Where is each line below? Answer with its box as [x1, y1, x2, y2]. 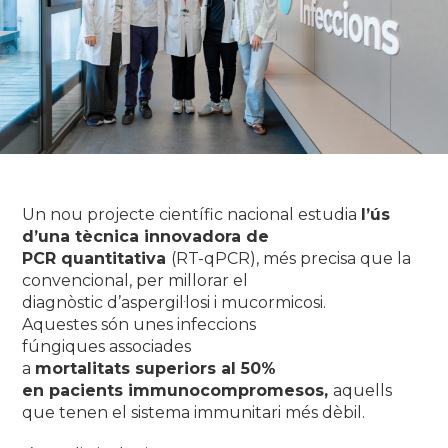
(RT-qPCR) [171, 249, 257, 269]
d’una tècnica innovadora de [22, 227, 270, 247]
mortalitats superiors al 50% [35, 359, 277, 379]
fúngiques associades [22, 337, 192, 357]
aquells [333, 381, 393, 401]
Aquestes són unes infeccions [22, 315, 257, 335]
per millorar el [136, 271, 249, 291]
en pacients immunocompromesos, [22, 381, 334, 401]
